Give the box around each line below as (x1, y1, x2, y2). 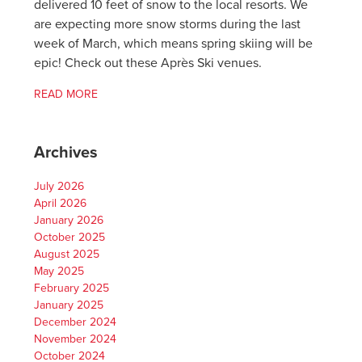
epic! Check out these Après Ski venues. (34, 55, 263, 72)
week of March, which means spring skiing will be (34, 36, 314, 53)
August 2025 (34, 247, 100, 262)
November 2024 (34, 332, 117, 347)
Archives (34, 142, 99, 162)
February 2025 (34, 281, 110, 296)
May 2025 (34, 264, 85, 279)
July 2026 (34, 179, 85, 194)
